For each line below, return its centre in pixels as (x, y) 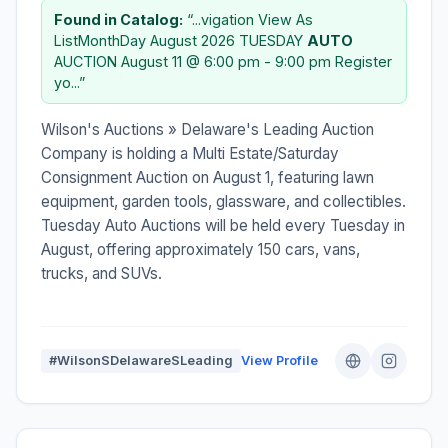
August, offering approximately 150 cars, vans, (200, 249)
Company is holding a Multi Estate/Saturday (190, 153)
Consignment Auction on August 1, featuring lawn (207, 177)
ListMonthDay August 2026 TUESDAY (180, 40)
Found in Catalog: (118, 19)
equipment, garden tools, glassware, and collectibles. (223, 201)
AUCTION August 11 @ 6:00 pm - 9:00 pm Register (223, 61)
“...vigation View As (248, 19)
